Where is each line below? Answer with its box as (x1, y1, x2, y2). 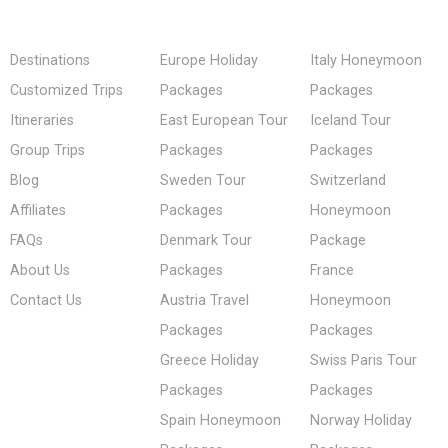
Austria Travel (159, 292, 249, 310)
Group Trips (10, 142, 85, 160)
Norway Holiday (309, 412, 412, 430)
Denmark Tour (159, 232, 252, 250)
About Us (10, 262, 70, 280)
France (309, 262, 354, 280)
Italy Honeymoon (309, 52, 422, 70)
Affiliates (10, 202, 66, 220)
